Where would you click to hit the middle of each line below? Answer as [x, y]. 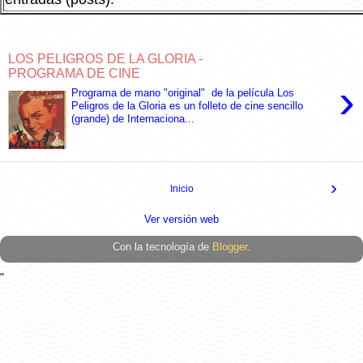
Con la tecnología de [162, 247]
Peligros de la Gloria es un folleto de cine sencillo [188, 106]
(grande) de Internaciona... [133, 119]
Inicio [181, 189]
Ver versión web [181, 220]
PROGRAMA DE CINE [74, 73]
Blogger [230, 247]
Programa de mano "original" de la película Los [183, 93]
